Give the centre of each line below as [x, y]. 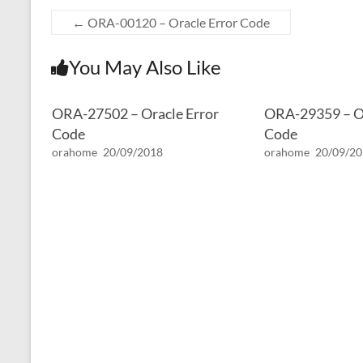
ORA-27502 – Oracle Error [135, 113]
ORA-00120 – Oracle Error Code [177, 22]
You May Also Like [145, 67]
